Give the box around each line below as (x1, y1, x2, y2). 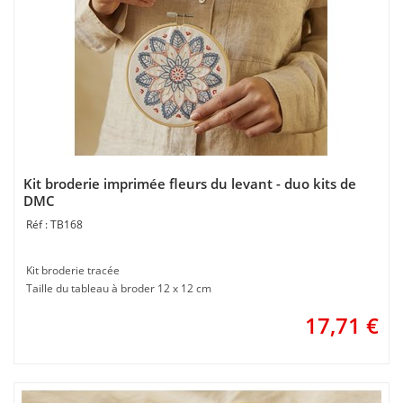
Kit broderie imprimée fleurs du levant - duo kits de (23, 175, 356, 193)
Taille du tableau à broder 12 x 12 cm (26, 281, 211, 296)
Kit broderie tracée (26, 263, 120, 278)
